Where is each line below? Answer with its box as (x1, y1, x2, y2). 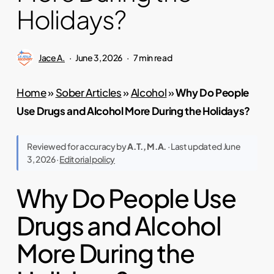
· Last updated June (166, 141, 241, 152)
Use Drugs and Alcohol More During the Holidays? (16, 103, 250, 117)
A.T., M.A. (127, 141, 166, 152)
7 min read (133, 51, 172, 63)
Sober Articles (55, 85, 122, 99)
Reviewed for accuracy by (26, 141, 128, 152)
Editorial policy (59, 154, 116, 165)
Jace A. (38, 51, 65, 63)
